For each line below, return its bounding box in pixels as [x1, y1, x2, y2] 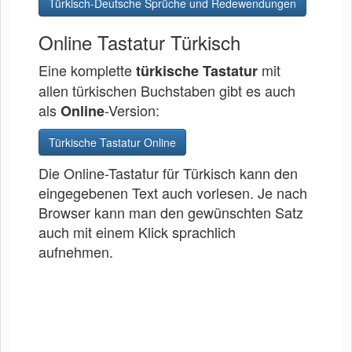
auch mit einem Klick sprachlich [38, 221, 236, 242]
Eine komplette [38, 59, 136, 80]
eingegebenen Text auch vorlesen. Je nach [38, 181, 307, 203]
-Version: [104, 99, 159, 120]
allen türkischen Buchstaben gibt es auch [38, 79, 295, 101]
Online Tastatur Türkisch [38, 27, 240, 56]
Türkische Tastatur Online [49, 134, 176, 150]
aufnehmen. [38, 240, 113, 262]
